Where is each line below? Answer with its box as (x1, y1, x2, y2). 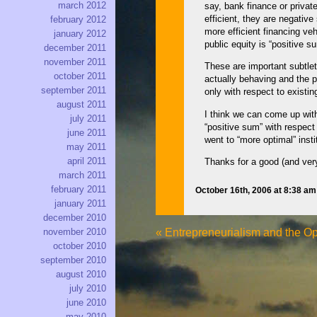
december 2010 (43, 212, 106, 224)
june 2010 (67, 297, 106, 309)
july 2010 (69, 283, 106, 294)
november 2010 (43, 226, 106, 238)
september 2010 (40, 255, 106, 266)
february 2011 (51, 184, 106, 195)
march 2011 (59, 170, 106, 181)
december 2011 (44, 42, 106, 54)
